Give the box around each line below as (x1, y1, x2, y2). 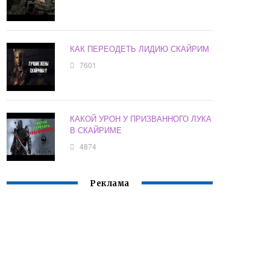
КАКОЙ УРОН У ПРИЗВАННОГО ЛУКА (70, 113, 212, 125)
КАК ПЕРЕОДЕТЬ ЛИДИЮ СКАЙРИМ (70, 43, 210, 55)
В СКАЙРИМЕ (70, 124, 122, 136)
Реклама (90, 178, 130, 189)
